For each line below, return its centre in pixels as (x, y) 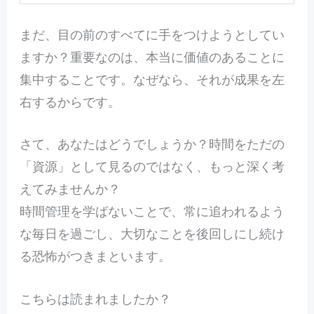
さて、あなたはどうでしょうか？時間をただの (152, 144)
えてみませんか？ (70, 189)
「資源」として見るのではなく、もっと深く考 (152, 166)
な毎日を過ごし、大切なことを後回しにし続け (152, 234)
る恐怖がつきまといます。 (95, 256)
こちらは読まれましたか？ (95, 299)
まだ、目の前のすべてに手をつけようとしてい (152, 34)
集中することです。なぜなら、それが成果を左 (152, 79)
